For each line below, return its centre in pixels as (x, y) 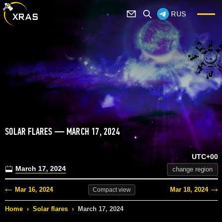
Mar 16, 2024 (34, 190)
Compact (105, 190)
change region (193, 169)
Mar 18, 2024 (189, 190)
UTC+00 (205, 157)
